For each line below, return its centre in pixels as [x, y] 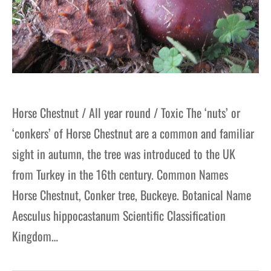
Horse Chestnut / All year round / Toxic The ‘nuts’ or [126, 112]
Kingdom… [35, 236]
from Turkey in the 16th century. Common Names [129, 174]
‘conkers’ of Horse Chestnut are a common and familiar [133, 133]
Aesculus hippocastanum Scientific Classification [119, 215]
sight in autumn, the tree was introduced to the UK [124, 153]
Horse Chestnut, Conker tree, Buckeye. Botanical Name [132, 194]
